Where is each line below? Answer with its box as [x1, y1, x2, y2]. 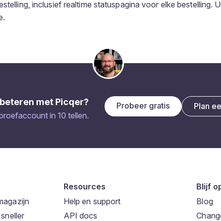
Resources [63, 181, 106, 191]
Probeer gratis [116, 101, 170, 111]
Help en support [63, 196, 121, 206]
